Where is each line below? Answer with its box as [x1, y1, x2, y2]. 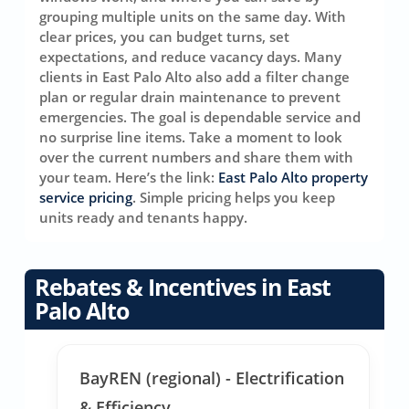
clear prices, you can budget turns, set [38, 26, 289, 46]
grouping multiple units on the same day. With [38, 6, 346, 26]
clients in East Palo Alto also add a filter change [38, 67, 350, 86]
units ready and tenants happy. [38, 207, 247, 226]
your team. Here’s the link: [38, 167, 218, 186]
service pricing [38, 187, 132, 206]
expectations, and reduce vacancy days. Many [38, 47, 341, 66]
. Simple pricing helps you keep [131, 187, 335, 206]
